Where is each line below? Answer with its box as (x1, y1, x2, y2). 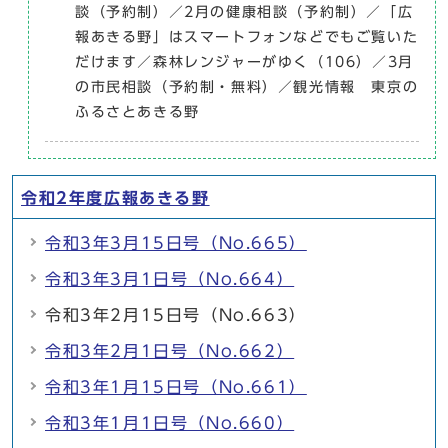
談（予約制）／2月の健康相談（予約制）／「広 (75, 4, 414, 19)
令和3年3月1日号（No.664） (45, 270, 295, 287)
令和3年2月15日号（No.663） (45, 306, 307, 323)
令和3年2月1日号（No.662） (45, 342, 295, 359)
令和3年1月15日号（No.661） (45, 378, 307, 395)
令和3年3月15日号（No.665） (45, 234, 307, 251)
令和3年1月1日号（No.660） (45, 414, 295, 431)
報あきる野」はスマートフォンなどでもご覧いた (75, 29, 419, 44)
